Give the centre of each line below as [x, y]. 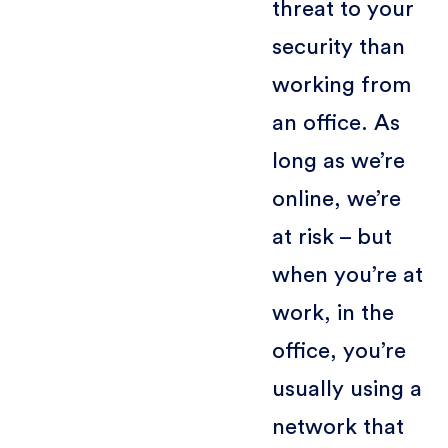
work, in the [332, 312]
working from [341, 84]
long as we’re [338, 160]
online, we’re [336, 198]
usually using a [346, 388]
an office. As [335, 122]
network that [337, 426]
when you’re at [347, 274]
